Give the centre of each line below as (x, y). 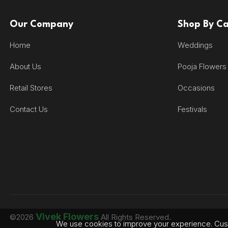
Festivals (193, 109)
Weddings (195, 45)
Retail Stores (31, 88)
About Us (25, 66)
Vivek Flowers (67, 217)
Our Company (41, 24)
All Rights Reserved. (135, 217)
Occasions (196, 88)
